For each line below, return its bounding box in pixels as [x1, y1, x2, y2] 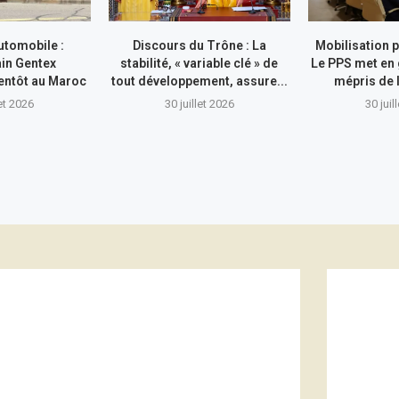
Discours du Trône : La [132, 38, 266, 53]
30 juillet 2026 [164, 97, 234, 111]
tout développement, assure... [110, 74, 288, 89]
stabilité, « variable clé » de [120, 56, 279, 71]
